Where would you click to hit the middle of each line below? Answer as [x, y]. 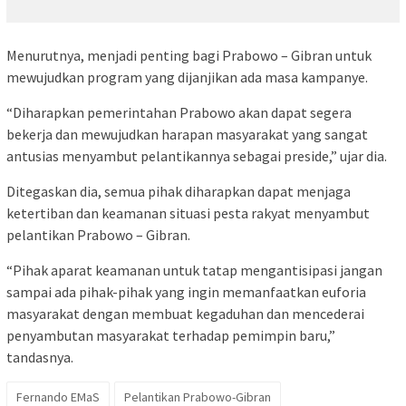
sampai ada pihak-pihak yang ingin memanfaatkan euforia [186, 291]
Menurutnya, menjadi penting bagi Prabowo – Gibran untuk [189, 55]
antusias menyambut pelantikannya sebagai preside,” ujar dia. [197, 155]
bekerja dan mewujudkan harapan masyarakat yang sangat [187, 134]
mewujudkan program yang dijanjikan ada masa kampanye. [187, 77]
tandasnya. [40, 357]
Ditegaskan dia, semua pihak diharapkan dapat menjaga [179, 191]
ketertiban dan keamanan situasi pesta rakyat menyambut [188, 213]
